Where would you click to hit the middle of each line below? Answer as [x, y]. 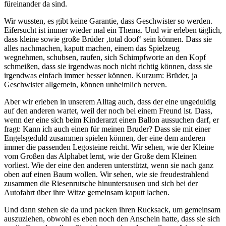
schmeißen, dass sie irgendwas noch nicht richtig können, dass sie [108, 66]
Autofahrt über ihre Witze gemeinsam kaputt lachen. [87, 192]
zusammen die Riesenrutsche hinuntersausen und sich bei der [101, 183]
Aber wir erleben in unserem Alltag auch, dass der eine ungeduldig [110, 101]
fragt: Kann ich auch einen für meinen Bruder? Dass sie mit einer [107, 129]
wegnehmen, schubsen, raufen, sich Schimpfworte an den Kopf [105, 57]
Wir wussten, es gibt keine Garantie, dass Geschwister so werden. [108, 21]
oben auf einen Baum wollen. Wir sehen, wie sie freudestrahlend [106, 174]
